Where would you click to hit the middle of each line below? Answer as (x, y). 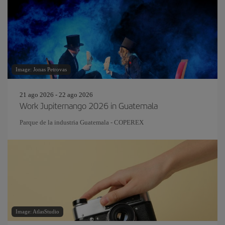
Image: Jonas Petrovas (41, 69)
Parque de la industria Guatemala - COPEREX (82, 122)
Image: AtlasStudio (37, 211)
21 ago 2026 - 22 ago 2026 (56, 95)
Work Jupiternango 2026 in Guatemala (89, 105)
